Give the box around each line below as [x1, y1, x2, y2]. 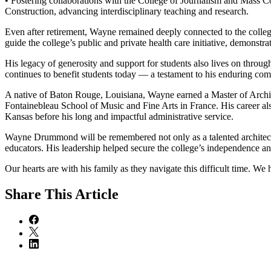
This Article [45, 186, 119, 202]
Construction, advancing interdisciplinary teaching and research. [5, 5, 249, 16]
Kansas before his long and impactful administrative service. [5, 111, 233, 122]
